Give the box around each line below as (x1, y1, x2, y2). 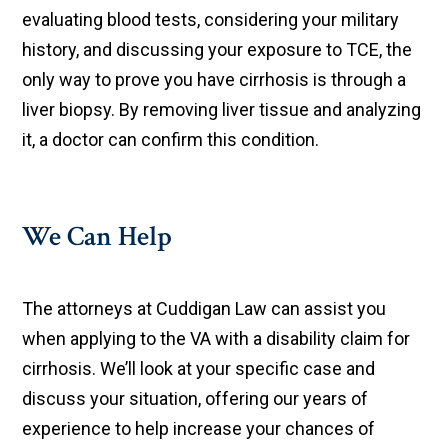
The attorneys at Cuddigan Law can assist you (22, 298, 387, 320)
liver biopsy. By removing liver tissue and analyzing (22, 99, 422, 121)
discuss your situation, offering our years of (22, 388, 369, 410)
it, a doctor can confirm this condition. (22, 129, 320, 151)
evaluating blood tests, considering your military (22, 9, 400, 31)
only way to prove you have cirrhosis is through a (22, 69, 407, 91)
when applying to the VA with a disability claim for (22, 328, 411, 350)
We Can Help (22, 218, 173, 256)
